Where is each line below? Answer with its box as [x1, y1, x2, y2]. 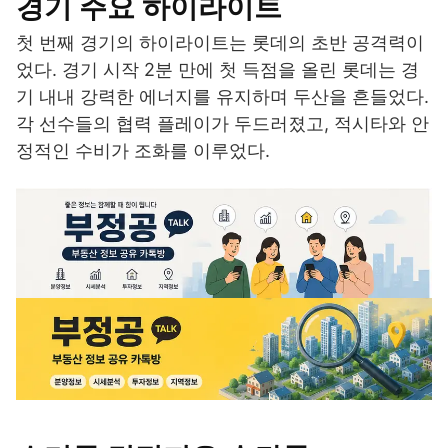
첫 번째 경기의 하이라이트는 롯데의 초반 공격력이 [16, 32, 424, 54]
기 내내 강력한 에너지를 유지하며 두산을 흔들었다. [16, 86, 429, 108]
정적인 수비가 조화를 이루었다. [16, 140, 270, 162]
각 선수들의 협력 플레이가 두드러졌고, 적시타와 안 [16, 113, 429, 135]
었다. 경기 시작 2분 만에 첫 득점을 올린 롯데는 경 [16, 59, 419, 81]
